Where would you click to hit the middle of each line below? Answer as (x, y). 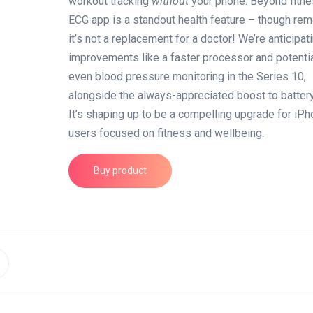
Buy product (121, 170)
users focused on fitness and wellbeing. (167, 133)
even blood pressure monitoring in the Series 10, (188, 77)
